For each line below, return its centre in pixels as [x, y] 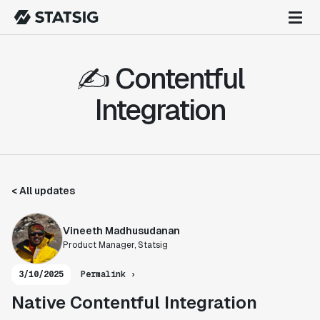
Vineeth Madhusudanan [121, 231]
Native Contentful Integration [134, 302]
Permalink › [108, 274]
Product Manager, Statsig [115, 245]
